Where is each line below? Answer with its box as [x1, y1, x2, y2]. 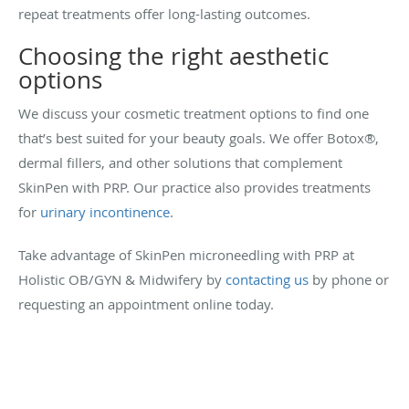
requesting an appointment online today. [18, 294, 274, 313]
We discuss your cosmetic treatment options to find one [18, 103, 369, 122]
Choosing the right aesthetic [18, 39, 329, 72]
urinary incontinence [40, 202, 170, 221]
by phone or [309, 269, 389, 288]
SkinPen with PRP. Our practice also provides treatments [18, 177, 371, 196]
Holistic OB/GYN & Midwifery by [18, 269, 225, 288]
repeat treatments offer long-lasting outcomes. [18, 4, 310, 23]
